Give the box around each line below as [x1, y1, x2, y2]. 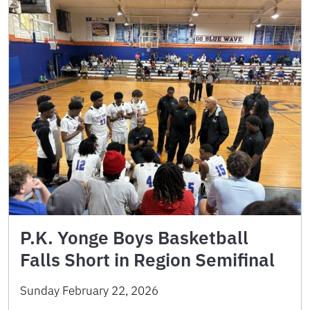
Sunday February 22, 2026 [20, 282, 158, 298]
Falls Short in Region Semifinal [20, 247, 275, 271]
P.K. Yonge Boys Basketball [20, 225, 248, 249]
